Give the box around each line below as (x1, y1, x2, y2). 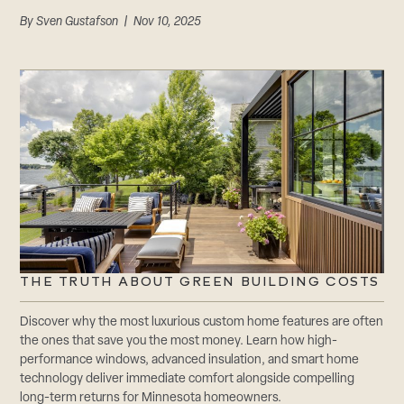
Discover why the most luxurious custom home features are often (20, 316, 384, 330)
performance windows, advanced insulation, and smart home (20, 353, 360, 368)
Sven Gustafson (36, 14, 119, 29)
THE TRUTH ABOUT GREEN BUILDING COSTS (20, 274, 381, 290)
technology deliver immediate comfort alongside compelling (20, 372, 355, 387)
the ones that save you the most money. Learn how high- (20, 335, 338, 349)
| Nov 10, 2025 (118, 14, 202, 29)
